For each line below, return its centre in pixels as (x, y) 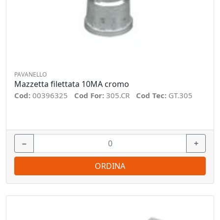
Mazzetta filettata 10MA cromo (72, 84)
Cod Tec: (152, 95)
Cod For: (90, 95)
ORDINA (110, 166)
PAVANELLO (30, 74)
